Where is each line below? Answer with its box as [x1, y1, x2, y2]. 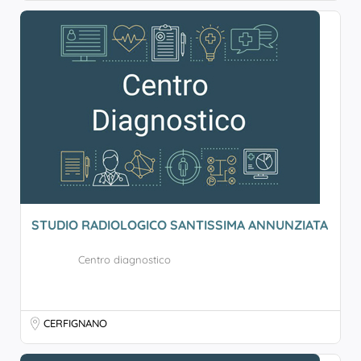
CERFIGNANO [44, 317, 107, 330]
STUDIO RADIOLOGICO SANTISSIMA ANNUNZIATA [31, 217, 328, 233]
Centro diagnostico [78, 253, 171, 266]
